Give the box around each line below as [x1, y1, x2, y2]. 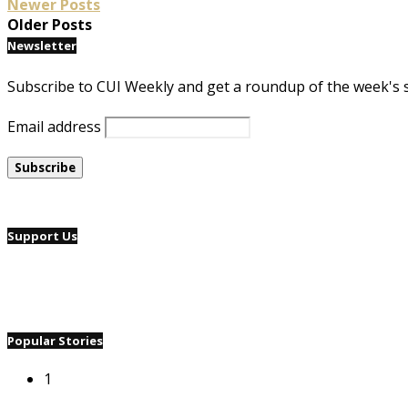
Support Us [7, 227, 77, 244]
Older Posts [7, 14, 92, 35]
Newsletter [7, 36, 76, 54]
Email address [7, 116, 101, 137]
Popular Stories [7, 332, 103, 350]
